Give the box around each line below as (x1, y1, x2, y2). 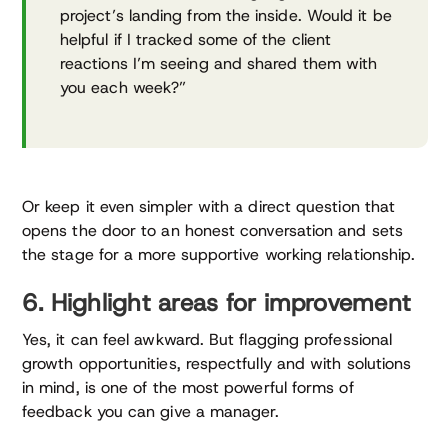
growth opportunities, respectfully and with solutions (22, 352, 412, 374)
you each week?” (60, 76, 187, 98)
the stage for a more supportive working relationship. (22, 243, 416, 265)
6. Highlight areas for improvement (22, 286, 412, 319)
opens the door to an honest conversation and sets (22, 219, 403, 241)
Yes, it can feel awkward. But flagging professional (22, 328, 393, 350)
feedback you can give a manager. (22, 400, 280, 422)
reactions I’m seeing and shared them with (60, 52, 378, 74)
